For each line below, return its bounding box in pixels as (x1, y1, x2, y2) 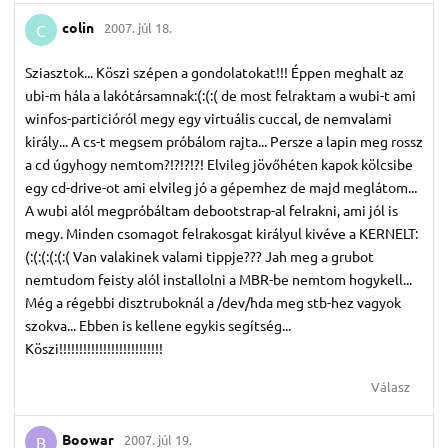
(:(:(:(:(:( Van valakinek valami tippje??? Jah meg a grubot (25, 246, 374, 265)
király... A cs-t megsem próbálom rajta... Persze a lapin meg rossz (25, 131, 423, 150)
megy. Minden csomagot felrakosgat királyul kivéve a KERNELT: (25, 223, 418, 242)
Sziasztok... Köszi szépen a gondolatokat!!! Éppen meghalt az (25, 62, 404, 81)
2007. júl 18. (104, 19, 172, 37)
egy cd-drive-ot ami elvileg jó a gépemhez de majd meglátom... (25, 177, 417, 196)
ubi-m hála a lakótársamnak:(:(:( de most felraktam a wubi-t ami (25, 85, 416, 104)
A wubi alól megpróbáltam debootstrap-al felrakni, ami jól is (25, 200, 398, 219)
